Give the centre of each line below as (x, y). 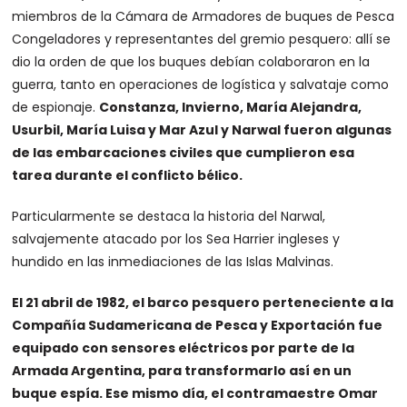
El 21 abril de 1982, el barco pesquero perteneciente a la (203, 303)
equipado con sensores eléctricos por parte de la (184, 348)
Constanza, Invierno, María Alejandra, (231, 107)
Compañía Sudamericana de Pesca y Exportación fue (198, 325)
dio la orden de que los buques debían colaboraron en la (191, 62)
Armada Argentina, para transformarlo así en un (182, 371)
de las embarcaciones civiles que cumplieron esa (184, 153)
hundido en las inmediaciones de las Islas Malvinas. (173, 262)
